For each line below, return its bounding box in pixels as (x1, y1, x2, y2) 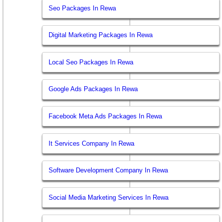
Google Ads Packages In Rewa (49, 85, 138, 93)
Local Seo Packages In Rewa (49, 58, 134, 66)
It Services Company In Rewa (49, 139, 135, 147)
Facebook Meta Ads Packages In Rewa (49, 112, 163, 120)
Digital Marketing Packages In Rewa (49, 31, 153, 39)
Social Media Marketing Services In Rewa (49, 193, 169, 201)
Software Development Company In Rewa (49, 166, 168, 174)
